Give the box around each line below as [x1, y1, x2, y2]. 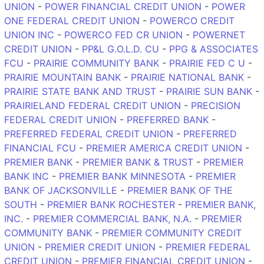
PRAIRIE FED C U [169, 57, 245, 69]
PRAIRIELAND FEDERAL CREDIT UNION [4, 99, 181, 111]
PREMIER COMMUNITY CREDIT [102, 226, 242, 239]
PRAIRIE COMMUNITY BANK [34, 57, 159, 69]
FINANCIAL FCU [4, 141, 76, 154]
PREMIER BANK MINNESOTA [59, 170, 186, 182]
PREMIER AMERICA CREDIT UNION [86, 141, 242, 154]
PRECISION [191, 99, 240, 111]
